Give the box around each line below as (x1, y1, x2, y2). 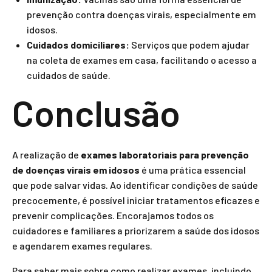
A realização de (12, 149, 81, 160)
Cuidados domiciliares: (27, 39, 129, 50)
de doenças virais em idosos (12, 164, 140, 175)
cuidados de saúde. (27, 69, 110, 81)
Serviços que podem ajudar (129, 39, 250, 50)
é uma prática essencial (140, 164, 246, 175)
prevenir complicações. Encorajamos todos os (12, 209, 214, 221)
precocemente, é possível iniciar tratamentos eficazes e (12, 194, 260, 206)
